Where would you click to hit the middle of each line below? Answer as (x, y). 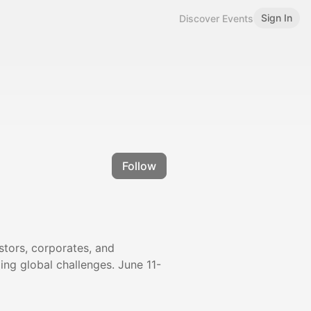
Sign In (277, 18)
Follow (139, 166)
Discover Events (216, 18)
